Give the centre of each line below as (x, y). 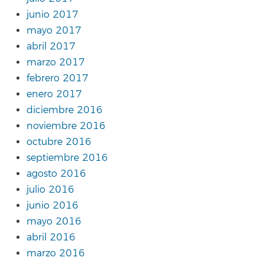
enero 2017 (54, 94)
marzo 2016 (56, 253)
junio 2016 (52, 205)
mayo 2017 (54, 30)
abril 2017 (51, 46)
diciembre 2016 (65, 110)
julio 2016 (50, 189)
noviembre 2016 (66, 126)
